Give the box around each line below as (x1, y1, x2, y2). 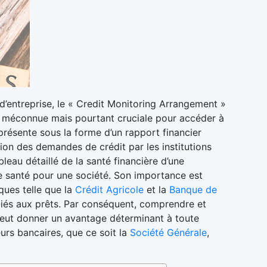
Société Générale (129, 226, 207, 238)
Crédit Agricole (74, 183, 144, 195)
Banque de (169, 183, 217, 195)
